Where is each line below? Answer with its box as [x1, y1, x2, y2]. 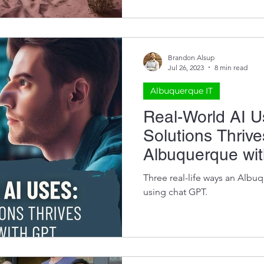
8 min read [214, 62, 247, 72]
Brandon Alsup [168, 52, 214, 62]
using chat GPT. [143, 186, 207, 197]
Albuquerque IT [150, 85, 213, 96]
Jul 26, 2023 [168, 62, 204, 72]
